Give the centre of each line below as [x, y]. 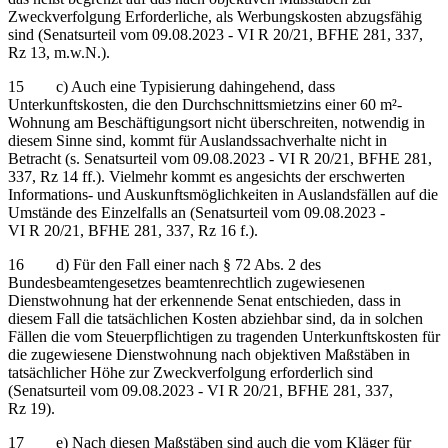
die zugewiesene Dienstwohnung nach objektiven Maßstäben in [209, 354]
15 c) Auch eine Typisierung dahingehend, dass [171, 86]
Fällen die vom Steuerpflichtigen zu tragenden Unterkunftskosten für [224, 336]
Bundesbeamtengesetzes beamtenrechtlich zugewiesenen [186, 282]
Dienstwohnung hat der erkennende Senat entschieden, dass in [204, 300]
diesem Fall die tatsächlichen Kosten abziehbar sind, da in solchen [215, 318]
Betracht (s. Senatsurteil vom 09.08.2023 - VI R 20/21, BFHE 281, [220, 158]
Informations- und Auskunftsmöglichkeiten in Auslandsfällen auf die [223, 194]
